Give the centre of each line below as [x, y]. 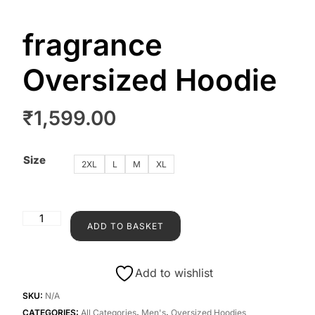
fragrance [92, 44]
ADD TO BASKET [125, 226]
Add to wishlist [174, 273]
